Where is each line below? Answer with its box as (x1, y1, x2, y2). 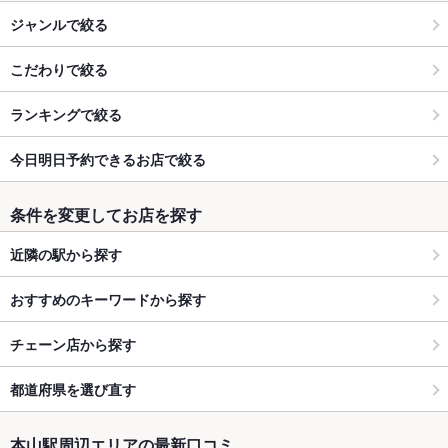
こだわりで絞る (10, 58, 108, 79)
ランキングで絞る (10, 103, 122, 124)
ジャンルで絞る (10, 13, 108, 34)
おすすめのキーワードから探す (10, 288, 206, 309)
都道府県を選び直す (10, 378, 136, 399)
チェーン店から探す (10, 333, 136, 354)
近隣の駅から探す (10, 243, 122, 264)
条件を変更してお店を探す (10, 203, 202, 227)
